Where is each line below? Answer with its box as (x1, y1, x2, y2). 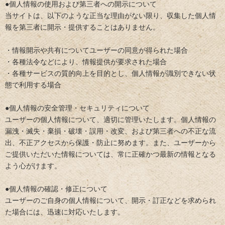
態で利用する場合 (5, 80, 61, 89)
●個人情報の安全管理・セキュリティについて (5, 103, 150, 112)
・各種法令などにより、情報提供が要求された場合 (5, 57, 167, 66)
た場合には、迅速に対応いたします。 (5, 207, 125, 216)
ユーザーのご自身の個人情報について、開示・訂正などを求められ (5, 196, 216, 204)
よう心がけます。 (5, 161, 61, 170)
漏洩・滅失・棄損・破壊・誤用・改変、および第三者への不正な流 (5, 127, 216, 135)
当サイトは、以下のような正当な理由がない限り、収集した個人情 (5, 11, 216, 20)
